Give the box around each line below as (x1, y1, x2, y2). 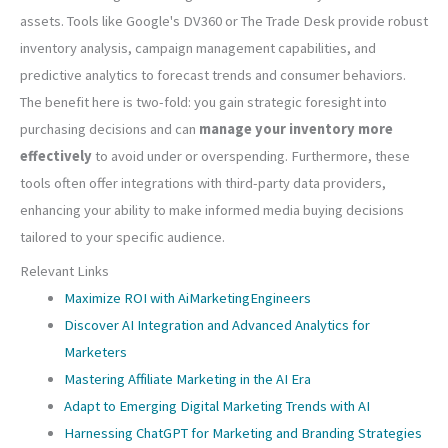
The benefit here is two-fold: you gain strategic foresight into (20, 92, 387, 111)
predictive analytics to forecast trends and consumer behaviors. (20, 65, 406, 84)
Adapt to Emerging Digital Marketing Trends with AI (63, 397, 370, 416)
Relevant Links (20, 262, 109, 281)
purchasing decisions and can (20, 119, 199, 138)
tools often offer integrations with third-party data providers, (20, 173, 386, 192)
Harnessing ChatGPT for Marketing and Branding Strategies (63, 424, 422, 443)
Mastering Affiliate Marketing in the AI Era (63, 370, 311, 389)
